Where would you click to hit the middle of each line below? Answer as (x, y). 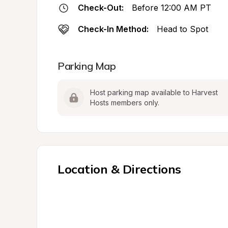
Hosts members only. (125, 103)
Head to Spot (182, 29)
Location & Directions (119, 169)
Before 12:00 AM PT (172, 8)
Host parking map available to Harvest (154, 92)
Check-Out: (101, 8)
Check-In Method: (113, 29)
